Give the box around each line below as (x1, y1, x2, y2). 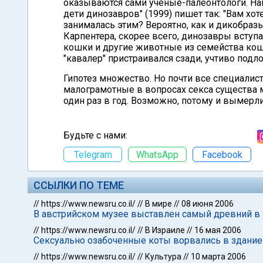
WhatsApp (136, 149, 178, 160)
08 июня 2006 (181, 199, 234, 208)
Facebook (201, 149, 242, 160)
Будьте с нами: (63, 130, 127, 141)
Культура (145, 252, 181, 261)
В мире (145, 199, 172, 208)
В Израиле (145, 225, 185, 235)
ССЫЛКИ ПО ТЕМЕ (33, 179, 124, 191)
